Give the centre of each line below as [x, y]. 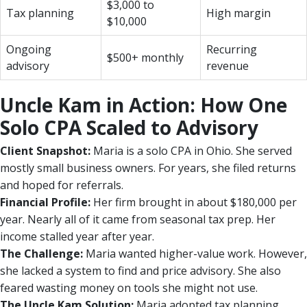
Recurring [232, 49]
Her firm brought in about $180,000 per [194, 202]
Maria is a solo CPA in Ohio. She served [191, 150]
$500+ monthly [145, 57]
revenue [228, 65]
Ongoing [29, 49]
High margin [238, 13]
